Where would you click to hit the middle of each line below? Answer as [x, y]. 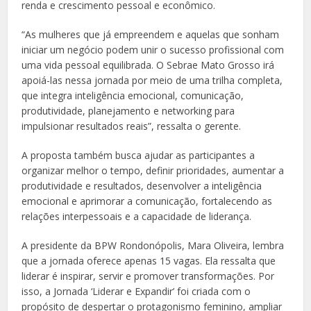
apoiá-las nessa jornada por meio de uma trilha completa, [152, 81]
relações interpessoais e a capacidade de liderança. [137, 217]
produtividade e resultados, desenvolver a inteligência [142, 186]
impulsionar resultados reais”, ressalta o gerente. [132, 126]
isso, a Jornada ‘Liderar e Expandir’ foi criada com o [136, 292]
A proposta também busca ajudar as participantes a [138, 155]
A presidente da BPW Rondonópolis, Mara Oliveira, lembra [153, 246]
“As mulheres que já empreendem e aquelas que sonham [151, 35]
